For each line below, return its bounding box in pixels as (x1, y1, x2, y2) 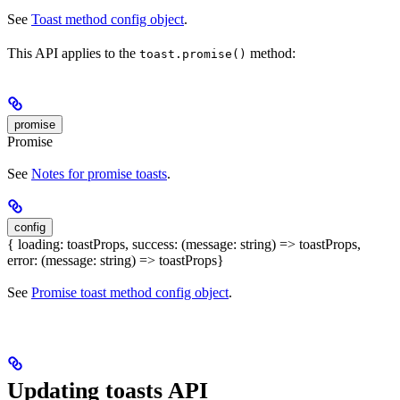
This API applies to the (7, 45, 139, 61)
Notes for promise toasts (31, 165, 167, 181)
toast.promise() (139, 46, 246, 61)
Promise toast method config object (31, 285, 229, 301)
